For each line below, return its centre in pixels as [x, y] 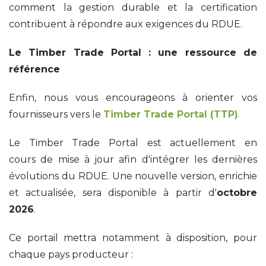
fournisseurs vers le [56, 114]
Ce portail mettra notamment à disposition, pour [133, 237]
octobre [237, 192]
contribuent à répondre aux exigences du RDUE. [126, 24]
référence [34, 69]
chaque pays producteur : [71, 254]
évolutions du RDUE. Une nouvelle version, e [117, 176]
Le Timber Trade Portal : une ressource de [133, 52]
